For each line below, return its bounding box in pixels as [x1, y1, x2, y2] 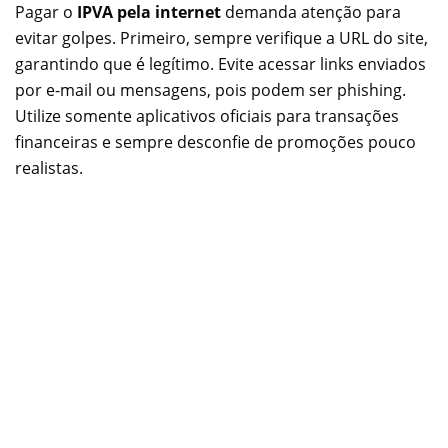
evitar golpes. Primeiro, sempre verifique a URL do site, [15, 26, 428, 49]
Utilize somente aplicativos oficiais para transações [15, 104, 399, 127]
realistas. [15, 156, 83, 179]
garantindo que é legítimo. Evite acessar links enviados [15, 52, 426, 75]
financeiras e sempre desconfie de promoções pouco [15, 130, 416, 153]
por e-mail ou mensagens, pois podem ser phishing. [15, 78, 406, 101]
